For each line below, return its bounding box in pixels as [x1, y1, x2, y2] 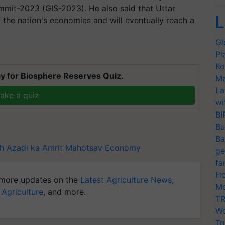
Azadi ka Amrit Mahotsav [7, 142, 102, 153]
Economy [105, 142, 141, 153]
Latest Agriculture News [80, 174, 172, 185]
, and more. [43, 186, 86, 197]
